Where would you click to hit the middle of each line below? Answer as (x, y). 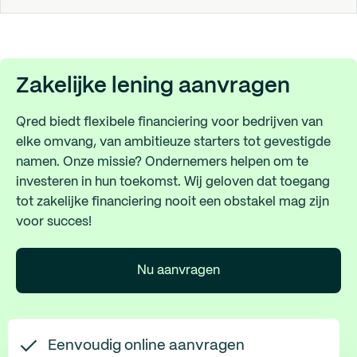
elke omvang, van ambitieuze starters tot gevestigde (173, 142)
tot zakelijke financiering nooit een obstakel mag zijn (173, 202)
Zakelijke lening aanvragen (153, 86)
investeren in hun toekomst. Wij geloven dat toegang (173, 182)
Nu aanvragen (178, 271)
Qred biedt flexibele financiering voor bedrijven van (169, 122)
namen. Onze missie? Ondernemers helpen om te (162, 162)
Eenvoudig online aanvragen (146, 345)
